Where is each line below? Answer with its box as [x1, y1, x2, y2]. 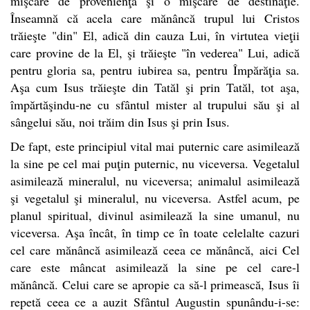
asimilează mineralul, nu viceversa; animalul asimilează [10, 172, 300, 189]
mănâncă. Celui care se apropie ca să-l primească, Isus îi [10, 275, 300, 293]
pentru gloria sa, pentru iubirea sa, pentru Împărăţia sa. [10, 61, 300, 78]
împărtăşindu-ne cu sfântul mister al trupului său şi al [10, 95, 300, 113]
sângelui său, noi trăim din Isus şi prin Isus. [10, 113, 230, 130]
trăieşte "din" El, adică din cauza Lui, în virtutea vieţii [10, 26, 300, 44]
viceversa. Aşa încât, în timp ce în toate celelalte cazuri [10, 224, 300, 241]
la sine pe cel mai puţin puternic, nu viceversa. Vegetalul [10, 154, 300, 172]
